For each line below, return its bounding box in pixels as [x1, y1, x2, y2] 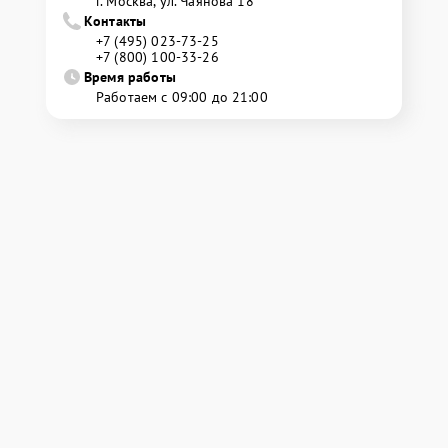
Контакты [84, 12, 147, 30]
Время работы [84, 68, 176, 86]
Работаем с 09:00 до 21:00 [96, 88, 268, 106]
